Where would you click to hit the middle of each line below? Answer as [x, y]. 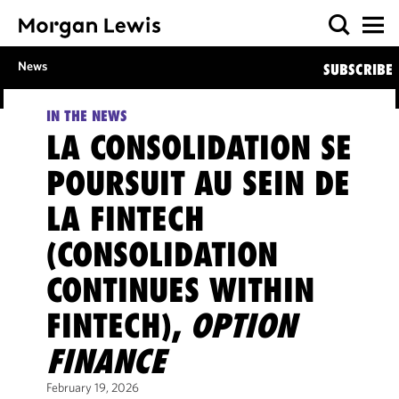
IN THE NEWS [86, 116]
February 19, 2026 [92, 387]
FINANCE [106, 361]
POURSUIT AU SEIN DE [198, 183]
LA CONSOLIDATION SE [199, 147]
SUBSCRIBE [358, 69]
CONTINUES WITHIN [180, 290]
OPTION [242, 326]
